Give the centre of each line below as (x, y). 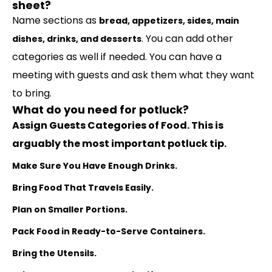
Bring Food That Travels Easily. (83, 188)
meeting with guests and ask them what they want (133, 75)
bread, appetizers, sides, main (169, 21)
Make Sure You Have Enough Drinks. (95, 166)
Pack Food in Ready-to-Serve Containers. (109, 231)
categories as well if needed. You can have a (117, 57)
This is (207, 125)
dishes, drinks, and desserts (77, 39)
